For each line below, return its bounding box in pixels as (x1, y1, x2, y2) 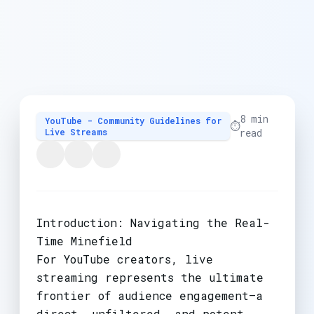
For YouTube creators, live (36, 251, 213, 266)
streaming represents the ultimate (36, 269, 264, 285)
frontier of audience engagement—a (36, 287, 263, 303)
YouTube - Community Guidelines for (44, 114, 221, 126)
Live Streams (44, 125, 107, 137)
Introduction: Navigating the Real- (36, 214, 270, 230)
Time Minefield (36, 233, 132, 248)
